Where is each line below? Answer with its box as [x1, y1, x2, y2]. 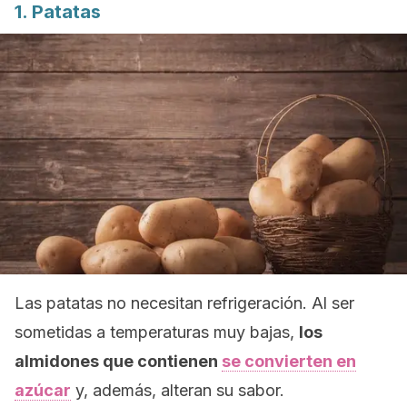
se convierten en [222, 352, 356, 371]
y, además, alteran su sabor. [71, 381, 284, 400]
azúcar [15, 381, 71, 400]
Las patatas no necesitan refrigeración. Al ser [15, 293, 354, 313]
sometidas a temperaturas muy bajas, [15, 323, 299, 342]
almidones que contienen [15, 352, 222, 371]
